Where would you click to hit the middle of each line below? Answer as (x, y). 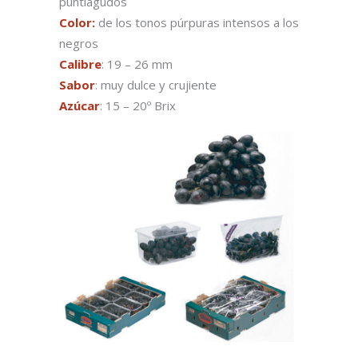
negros (79, 44)
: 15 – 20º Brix (138, 106)
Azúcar (80, 106)
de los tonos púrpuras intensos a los (197, 23)
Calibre (80, 64)
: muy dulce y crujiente (156, 85)
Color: (77, 23)
